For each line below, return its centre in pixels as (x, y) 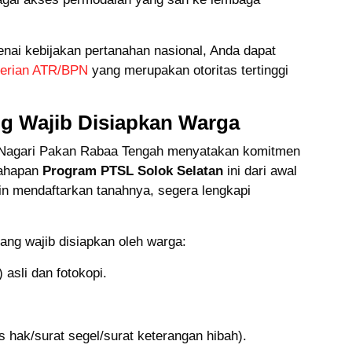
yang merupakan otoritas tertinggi (188, 71)
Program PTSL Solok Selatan (133, 171)
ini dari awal (260, 171)
